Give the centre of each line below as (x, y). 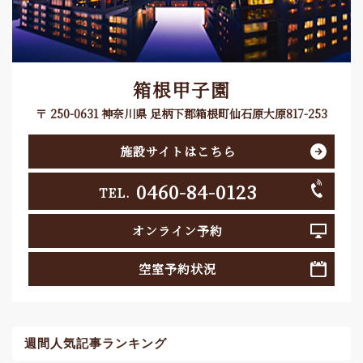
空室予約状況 (177, 269)
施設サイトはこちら (177, 152)
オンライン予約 (177, 231)
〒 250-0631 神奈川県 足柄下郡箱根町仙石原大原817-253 (181, 114)
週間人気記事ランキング (96, 344)
